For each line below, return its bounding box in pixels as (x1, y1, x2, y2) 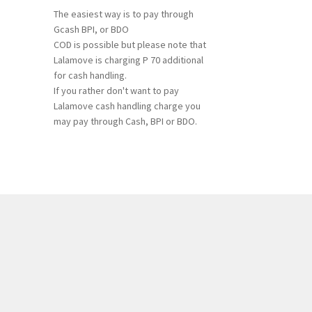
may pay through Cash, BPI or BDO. (53, 115, 197, 128)
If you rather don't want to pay (53, 84, 179, 97)
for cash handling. (53, 69, 127, 82)
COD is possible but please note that (53, 38, 206, 52)
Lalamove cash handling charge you (53, 100, 201, 113)
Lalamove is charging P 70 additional (53, 54, 203, 67)
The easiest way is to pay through (53, 8, 194, 21)
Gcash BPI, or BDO (53, 23, 129, 36)
